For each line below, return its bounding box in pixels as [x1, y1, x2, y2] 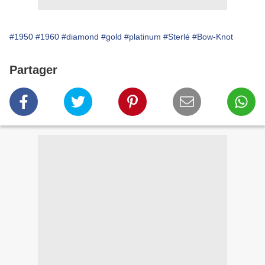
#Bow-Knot [192, 32, 233, 42]
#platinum [124, 32, 161, 42]
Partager [9, 63, 57, 77]
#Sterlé [163, 32, 190, 42]
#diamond [62, 32, 99, 42]
